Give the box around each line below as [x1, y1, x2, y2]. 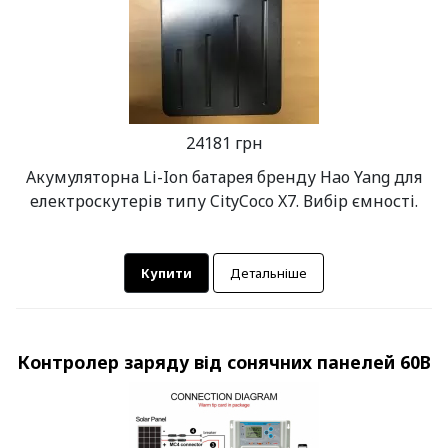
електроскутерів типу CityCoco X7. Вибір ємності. [30, 190, 418, 213]
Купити [141, 263, 192, 282]
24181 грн [185, 132, 263, 155]
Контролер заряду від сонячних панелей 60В [17, 350, 431, 375]
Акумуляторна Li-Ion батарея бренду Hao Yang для [26, 166, 422, 189]
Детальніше [230, 263, 307, 282]
